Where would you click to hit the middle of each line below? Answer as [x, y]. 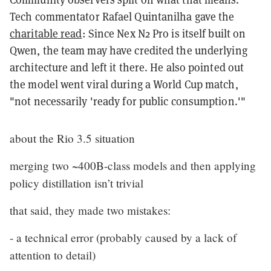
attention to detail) [53, 255]
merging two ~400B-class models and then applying [133, 165]
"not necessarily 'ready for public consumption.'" [128, 101]
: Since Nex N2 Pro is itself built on [164, 33]
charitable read [46, 33]
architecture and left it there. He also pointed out [127, 67]
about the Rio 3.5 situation [72, 138]
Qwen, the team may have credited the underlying [129, 50]
